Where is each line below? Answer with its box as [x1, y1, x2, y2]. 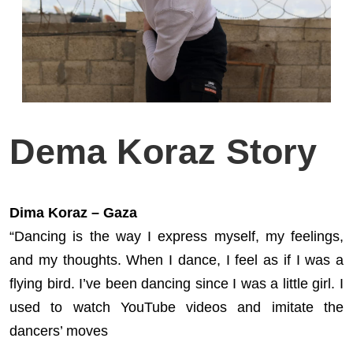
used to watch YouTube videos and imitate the [9, 299, 344, 315]
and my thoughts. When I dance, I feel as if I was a [9, 252, 344, 268]
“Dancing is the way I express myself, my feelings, [9, 229, 344, 244]
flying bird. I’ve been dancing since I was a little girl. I [9, 276, 344, 292]
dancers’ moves [9, 323, 108, 339]
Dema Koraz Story [9, 132, 317, 172]
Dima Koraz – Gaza [9, 205, 137, 221]
